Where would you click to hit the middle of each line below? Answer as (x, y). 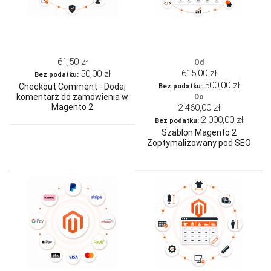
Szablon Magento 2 (199, 133)
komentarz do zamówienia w (72, 97)
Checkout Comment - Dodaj (72, 87)
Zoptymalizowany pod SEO (199, 143)
